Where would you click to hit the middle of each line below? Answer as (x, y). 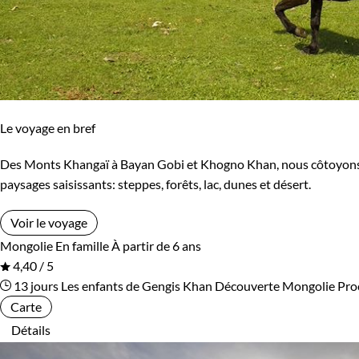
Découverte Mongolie (275, 286)
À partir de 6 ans (156, 246)
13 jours (35, 286)
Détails (31, 330)
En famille (82, 246)
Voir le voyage (49, 223)
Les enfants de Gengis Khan (137, 286)
